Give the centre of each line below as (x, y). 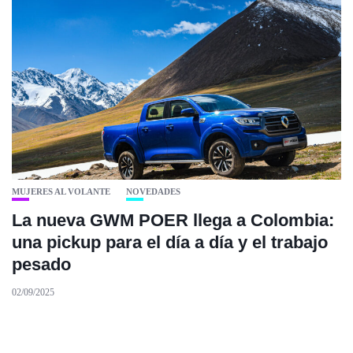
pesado (41, 265)
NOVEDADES (153, 192)
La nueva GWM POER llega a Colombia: (173, 221)
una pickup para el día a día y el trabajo (170, 243)
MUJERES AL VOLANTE (61, 192)
